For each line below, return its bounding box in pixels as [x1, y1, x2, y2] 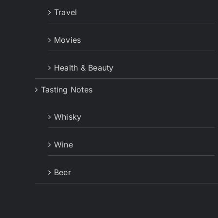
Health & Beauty [54, 63, 114, 73]
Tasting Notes [41, 85, 93, 95]
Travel [54, 7, 77, 18]
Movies [54, 35, 81, 45]
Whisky [54, 112, 82, 122]
